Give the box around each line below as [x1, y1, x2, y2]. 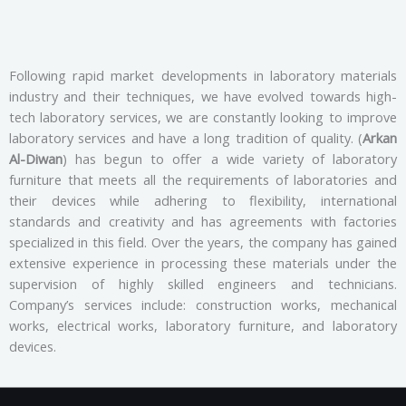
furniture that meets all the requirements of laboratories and [9, 170, 397, 188]
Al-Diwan [9, 150, 63, 168]
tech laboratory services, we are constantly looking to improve [9, 108, 397, 126]
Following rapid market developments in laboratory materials [9, 66, 397, 84]
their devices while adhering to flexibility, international [9, 191, 397, 209]
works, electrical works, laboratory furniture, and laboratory [9, 316, 397, 334]
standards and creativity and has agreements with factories [9, 212, 397, 230]
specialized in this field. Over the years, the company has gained [9, 233, 397, 251]
